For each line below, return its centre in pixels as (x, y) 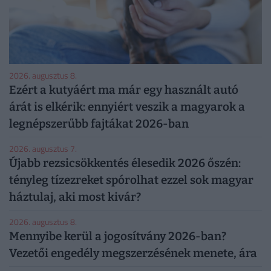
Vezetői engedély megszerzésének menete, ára (133, 253)
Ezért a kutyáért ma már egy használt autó (124, 90)
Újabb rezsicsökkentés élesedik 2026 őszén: (125, 163)
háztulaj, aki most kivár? (75, 197)
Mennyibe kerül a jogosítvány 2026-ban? (118, 236)
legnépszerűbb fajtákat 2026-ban (99, 123)
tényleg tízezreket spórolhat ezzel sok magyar (131, 180)
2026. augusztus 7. (43, 148)
